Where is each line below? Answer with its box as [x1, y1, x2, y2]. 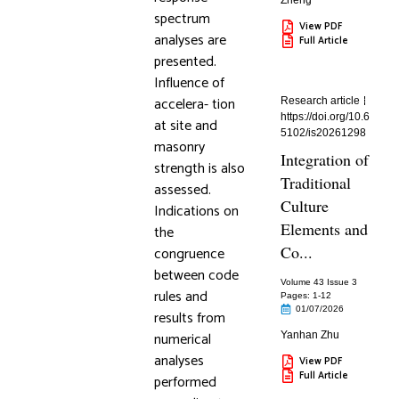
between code [153, 264, 239, 288]
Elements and [281, 218, 369, 240]
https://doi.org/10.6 [281, 110, 370, 123]
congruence [153, 242, 224, 266]
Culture [281, 195, 330, 216]
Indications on [153, 199, 239, 224]
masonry [153, 135, 205, 159]
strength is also [153, 157, 245, 181]
